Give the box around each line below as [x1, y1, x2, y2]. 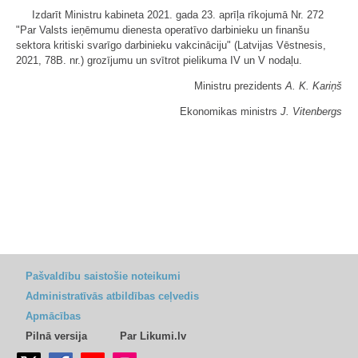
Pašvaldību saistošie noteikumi [26, 270, 181, 282]
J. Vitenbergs [280, 105, 342, 117]
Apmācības [26, 310, 81, 322]
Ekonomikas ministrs [180, 105, 280, 117]
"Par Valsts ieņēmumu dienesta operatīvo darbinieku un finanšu [16, 24, 309, 36]
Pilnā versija [26, 330, 87, 342]
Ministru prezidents [194, 80, 285, 92]
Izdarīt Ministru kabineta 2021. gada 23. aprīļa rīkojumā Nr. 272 [32, 9, 324, 21]
